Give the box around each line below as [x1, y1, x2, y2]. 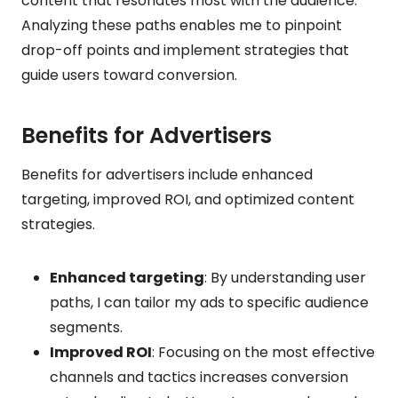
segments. [50, 316, 123, 338]
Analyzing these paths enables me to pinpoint [21, 14, 342, 36]
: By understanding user [204, 267, 366, 288]
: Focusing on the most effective [152, 341, 375, 362]
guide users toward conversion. [21, 64, 237, 85]
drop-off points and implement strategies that [21, 39, 349, 60]
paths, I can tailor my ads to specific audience [50, 291, 369, 313]
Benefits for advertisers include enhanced [21, 163, 313, 185]
